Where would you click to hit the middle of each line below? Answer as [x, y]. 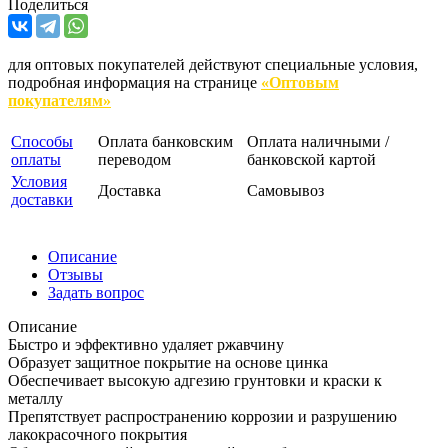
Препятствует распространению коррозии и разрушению [202, 417]
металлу [35, 399]
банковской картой [311, 160]
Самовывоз [285, 191]
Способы [42, 142]
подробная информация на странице [134, 83]
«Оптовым [300, 83]
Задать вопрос [96, 293]
